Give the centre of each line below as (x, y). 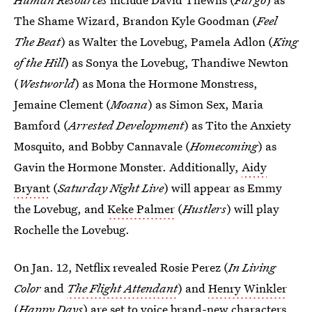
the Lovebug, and (61, 209)
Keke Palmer (141, 209)
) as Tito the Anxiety (237, 125)
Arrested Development (126, 125)
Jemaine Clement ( (62, 104)
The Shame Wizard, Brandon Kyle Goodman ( (135, 21)
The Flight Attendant (122, 288)
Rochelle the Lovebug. (72, 229)
